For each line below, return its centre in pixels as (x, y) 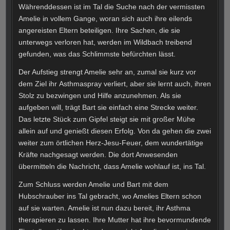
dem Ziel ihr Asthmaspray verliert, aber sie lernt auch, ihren (115, 83)
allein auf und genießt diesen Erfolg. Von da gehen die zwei (115, 131)
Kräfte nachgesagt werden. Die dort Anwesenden (98, 154)
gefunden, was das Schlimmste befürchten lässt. (97, 54)
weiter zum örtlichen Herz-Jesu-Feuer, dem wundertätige (111, 142)
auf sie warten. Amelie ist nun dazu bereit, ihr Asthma (105, 208)
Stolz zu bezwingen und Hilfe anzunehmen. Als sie (100, 95)
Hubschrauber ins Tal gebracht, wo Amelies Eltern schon (110, 196)
